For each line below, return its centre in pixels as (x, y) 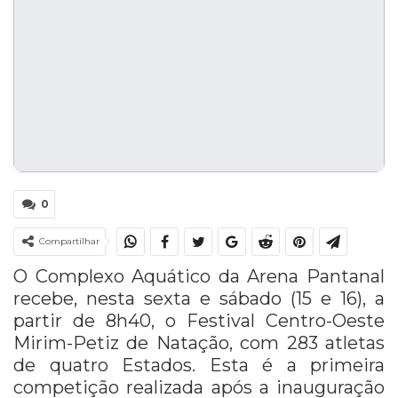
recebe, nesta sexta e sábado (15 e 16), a (199, 298)
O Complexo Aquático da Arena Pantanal (199, 276)
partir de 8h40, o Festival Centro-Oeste (199, 320)
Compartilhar (69, 241)
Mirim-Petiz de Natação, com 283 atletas (199, 342)
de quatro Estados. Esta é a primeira (199, 365)
